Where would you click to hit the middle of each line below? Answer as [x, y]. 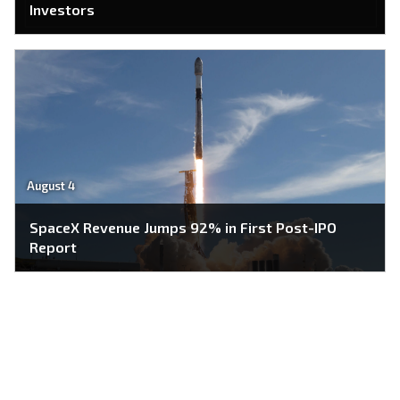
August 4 [50, 185]
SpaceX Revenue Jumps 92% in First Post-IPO [183, 228]
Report [53, 247]
